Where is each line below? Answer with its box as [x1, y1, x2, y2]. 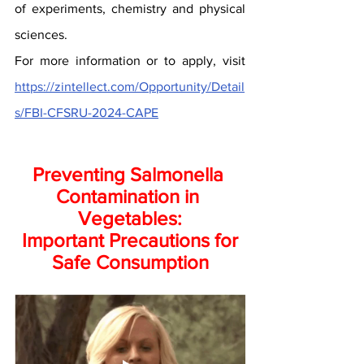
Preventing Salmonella [32, 162, 228, 185]
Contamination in [56, 184, 204, 207]
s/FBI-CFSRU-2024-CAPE [15, 105, 158, 119]
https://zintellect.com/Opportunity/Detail [15, 79, 245, 93]
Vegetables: [78, 206, 182, 229]
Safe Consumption [51, 250, 209, 273]
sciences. [15, 27, 67, 41]
